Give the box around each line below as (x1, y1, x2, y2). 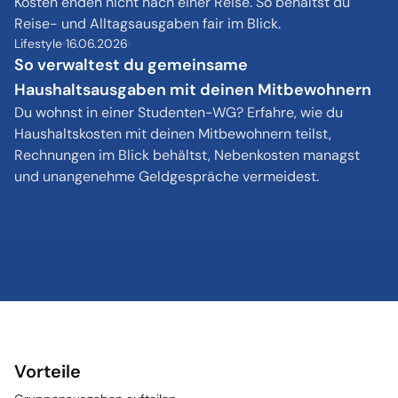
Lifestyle (14, 36, 62, 52)
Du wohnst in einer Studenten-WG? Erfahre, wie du (14, 103, 343, 122)
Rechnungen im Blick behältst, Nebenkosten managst (14, 146, 360, 164)
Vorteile (14, 360, 81, 383)
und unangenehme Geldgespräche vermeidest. (14, 167, 319, 186)
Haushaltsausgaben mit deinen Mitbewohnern (14, 79, 371, 100)
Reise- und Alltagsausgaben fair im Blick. (14, 14, 281, 33)
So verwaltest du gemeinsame (14, 54, 248, 76)
